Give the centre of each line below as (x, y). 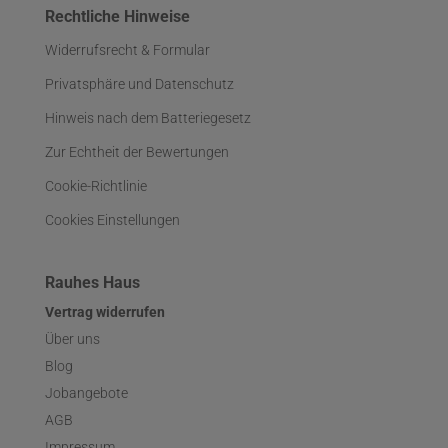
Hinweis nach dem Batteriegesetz (148, 118)
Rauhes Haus (92, 282)
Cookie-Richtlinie (96, 186)
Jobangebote (86, 393)
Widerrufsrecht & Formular (127, 50)
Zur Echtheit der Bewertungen (137, 152)
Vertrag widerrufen (105, 312)
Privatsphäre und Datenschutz (139, 84)
